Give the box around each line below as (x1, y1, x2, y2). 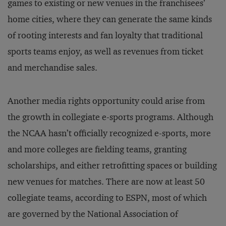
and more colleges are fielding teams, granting (8, 144, 187, 155)
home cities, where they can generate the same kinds (8, 14, 212, 25)
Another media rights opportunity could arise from (8, 95, 205, 107)
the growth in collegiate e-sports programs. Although (8, 111, 213, 123)
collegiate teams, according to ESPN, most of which (8, 192, 207, 204)
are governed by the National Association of (8, 208, 178, 220)
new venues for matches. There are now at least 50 (8, 176, 205, 188)
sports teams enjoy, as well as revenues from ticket (8, 46, 203, 58)
